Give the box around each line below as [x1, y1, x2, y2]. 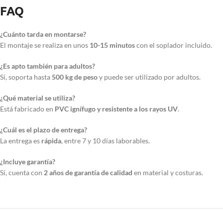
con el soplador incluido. [135, 41, 212, 50]
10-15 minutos [90, 41, 135, 50]
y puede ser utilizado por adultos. [98, 73, 201, 82]
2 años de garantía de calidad [44, 168, 132, 177]
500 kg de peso [52, 73, 98, 82]
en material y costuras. [132, 168, 203, 177]
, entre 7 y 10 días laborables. [61, 136, 150, 145]
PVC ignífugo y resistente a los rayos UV [55, 105, 178, 113]
